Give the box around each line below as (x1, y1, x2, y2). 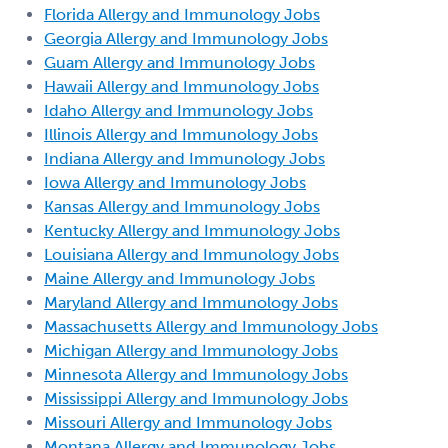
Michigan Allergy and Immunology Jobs (44, 340, 338, 360)
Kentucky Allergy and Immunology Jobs (44, 220, 340, 240)
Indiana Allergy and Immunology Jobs (44, 148, 325, 168)
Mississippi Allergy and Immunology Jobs (44, 388, 348, 408)
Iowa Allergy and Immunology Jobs (44, 172, 306, 192)
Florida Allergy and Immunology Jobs (44, 4, 320, 24)
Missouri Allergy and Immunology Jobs (44, 412, 332, 432)
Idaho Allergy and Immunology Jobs (44, 100, 313, 120)
